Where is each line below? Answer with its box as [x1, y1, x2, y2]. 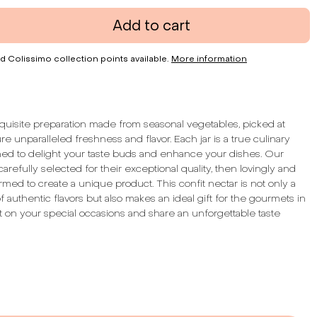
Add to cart [112, 17, 190, 34]
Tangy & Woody [1, 252, 79, 264]
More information [171, 54, 247, 64]
